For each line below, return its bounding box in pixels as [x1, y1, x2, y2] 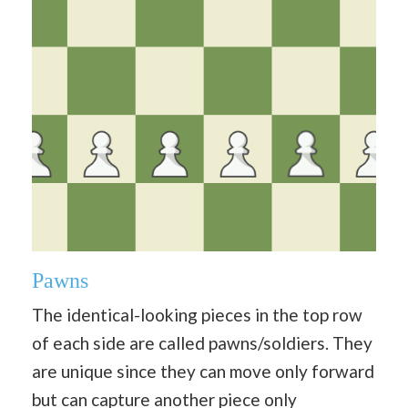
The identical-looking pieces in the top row [32, 304, 362, 325]
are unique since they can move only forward [32, 361, 374, 382]
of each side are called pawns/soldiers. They [32, 332, 372, 353]
